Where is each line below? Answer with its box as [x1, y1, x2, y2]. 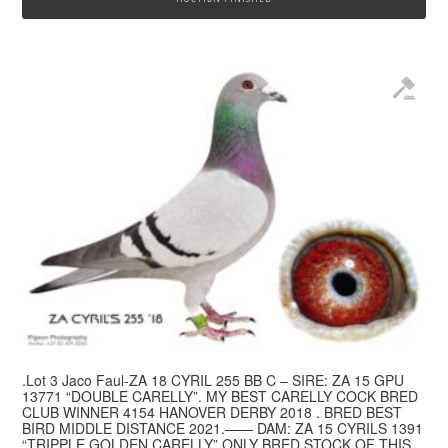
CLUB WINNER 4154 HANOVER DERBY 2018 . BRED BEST [22, 402, 403, 423]
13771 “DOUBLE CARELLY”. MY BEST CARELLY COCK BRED [22, 386, 419, 407]
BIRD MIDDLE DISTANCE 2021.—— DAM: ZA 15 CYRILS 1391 [22, 418, 424, 439]
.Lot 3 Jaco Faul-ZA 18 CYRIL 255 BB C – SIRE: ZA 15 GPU [22, 370, 405, 391]
